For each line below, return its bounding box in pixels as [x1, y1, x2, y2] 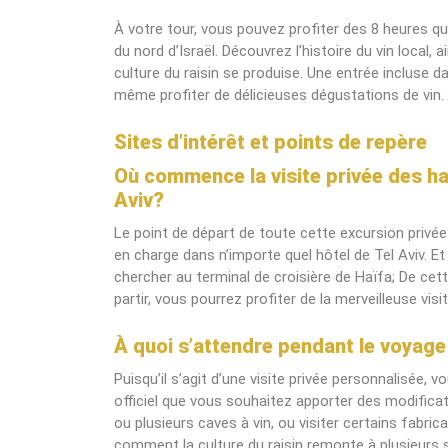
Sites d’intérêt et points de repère [114, 130, 427, 154]
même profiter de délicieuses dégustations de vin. [114, 86, 444, 104]
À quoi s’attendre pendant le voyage [114, 334, 446, 358]
